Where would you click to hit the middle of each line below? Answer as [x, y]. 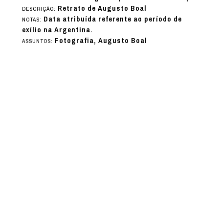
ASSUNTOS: [38, 41]
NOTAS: [33, 19]
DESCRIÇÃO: [40, 9]
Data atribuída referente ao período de [112, 19]
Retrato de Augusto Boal [102, 8]
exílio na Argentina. [57, 30]
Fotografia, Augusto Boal [101, 40]
